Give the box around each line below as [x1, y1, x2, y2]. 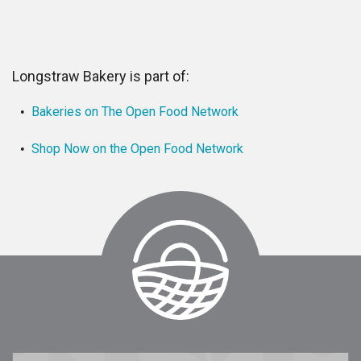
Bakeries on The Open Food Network [31, 103, 239, 119]
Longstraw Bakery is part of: [12, 67, 189, 85]
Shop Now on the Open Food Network [31, 140, 243, 156]
